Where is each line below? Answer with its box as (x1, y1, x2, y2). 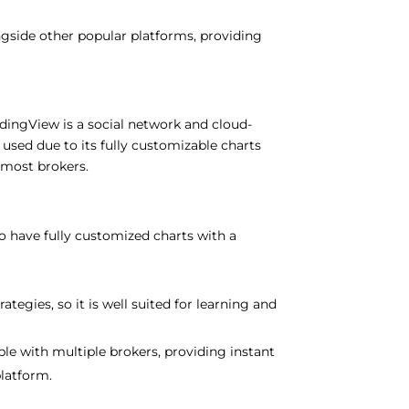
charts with (153, 226, 229, 244)
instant (230, 342, 275, 360)
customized (75, 226, 153, 244)
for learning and (174, 295, 277, 312)
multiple (52, 342, 106, 360)
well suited (102, 295, 174, 312)
